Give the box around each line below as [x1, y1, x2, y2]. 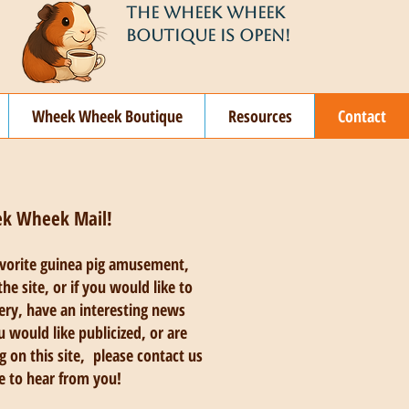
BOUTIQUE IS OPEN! [126, 26, 290, 45]
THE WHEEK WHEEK [126, 3, 285, 22]
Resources [227, 105, 292, 127]
